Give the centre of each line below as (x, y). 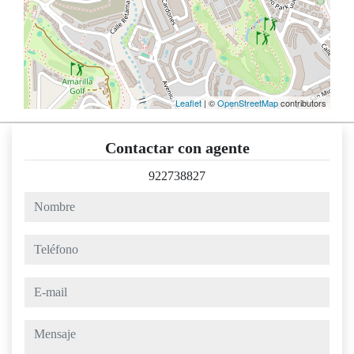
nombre (43, 201)
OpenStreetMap (248, 103)
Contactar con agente (177, 148)
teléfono (44, 243)
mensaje (44, 329)
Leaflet (188, 103)
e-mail (39, 286)
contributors (302, 103)
